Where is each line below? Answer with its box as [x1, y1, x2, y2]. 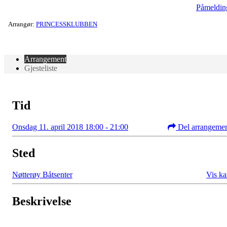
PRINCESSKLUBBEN [36, 20, 97, 28]
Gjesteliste [24, 63, 57, 72]
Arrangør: [8, 20, 36, 28]
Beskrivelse [12, 195, 71, 208]
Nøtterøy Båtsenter [12, 170, 72, 179]
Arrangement [24, 54, 66, 63]
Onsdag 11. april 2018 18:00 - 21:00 [12, 122, 128, 131]
